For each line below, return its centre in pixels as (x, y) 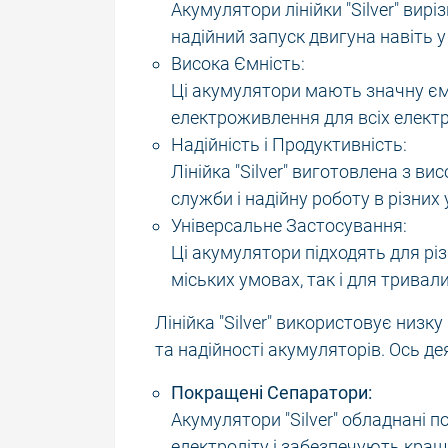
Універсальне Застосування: (289, 225)
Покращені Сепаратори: (271, 392)
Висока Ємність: (238, 63)
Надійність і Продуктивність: (289, 144)
